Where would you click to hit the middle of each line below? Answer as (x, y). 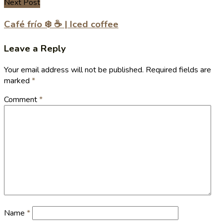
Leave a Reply (35, 49)
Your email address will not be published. (74, 70)
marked (18, 81)
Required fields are (178, 70)
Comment (22, 99)
